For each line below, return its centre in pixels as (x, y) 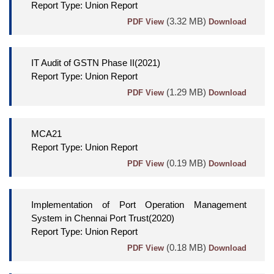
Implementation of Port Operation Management (139, 205)
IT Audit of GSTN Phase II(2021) (96, 63)
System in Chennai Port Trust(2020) (103, 218)
